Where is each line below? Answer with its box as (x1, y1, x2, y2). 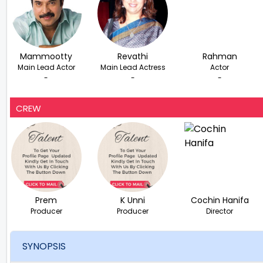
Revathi (117, 50, 149, 62)
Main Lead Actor (17, 62, 75, 72)
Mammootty (20, 50, 73, 62)
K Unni (120, 194, 146, 206)
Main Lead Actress (100, 62, 166, 72)
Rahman (202, 50, 237, 62)
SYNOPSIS (22, 240, 66, 254)
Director (206, 205, 234, 216)
